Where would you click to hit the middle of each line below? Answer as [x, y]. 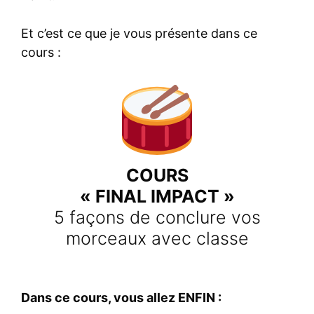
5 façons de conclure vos [157, 218]
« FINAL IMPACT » [157, 197]
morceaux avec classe [157, 239]
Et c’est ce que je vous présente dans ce [139, 34]
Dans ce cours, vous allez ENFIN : [121, 298]
